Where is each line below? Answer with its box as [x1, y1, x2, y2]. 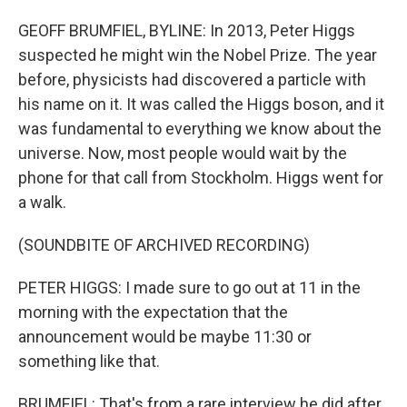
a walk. [18, 192, 66, 212]
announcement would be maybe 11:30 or [18, 326, 312, 346]
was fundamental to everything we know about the [18, 118, 382, 138]
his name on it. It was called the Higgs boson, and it [18, 94, 384, 114]
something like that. [18, 351, 160, 371]
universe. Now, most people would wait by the [18, 143, 347, 163]
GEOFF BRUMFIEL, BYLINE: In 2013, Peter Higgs [18, 20, 355, 40]
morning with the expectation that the [18, 302, 288, 322]
